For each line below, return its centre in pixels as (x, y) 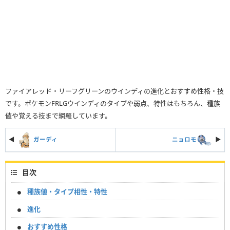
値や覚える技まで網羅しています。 (58, 116)
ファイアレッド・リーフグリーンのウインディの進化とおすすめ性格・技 (114, 91)
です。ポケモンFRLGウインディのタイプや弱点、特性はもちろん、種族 (113, 103)
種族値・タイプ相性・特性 (67, 192)
